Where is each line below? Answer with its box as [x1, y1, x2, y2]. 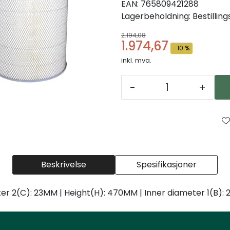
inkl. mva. [121, 55, 151, 65]
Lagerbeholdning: [121, 10, 190, 22]
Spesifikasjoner [136, 158, 197, 170]
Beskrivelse [41, 158, 86, 170]
